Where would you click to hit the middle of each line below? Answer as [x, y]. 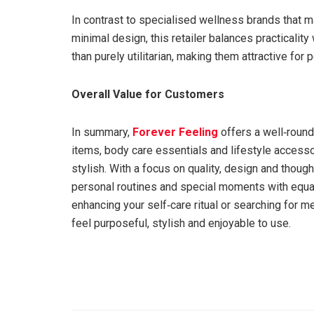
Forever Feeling [175, 132]
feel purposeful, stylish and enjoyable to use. [181, 224]
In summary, [102, 132]
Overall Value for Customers [148, 95]
